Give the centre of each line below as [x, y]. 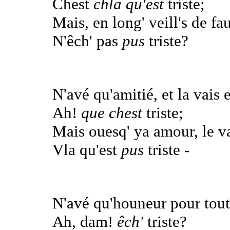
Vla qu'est [87, 149]
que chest [112, 112]
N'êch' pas [87, 41]
